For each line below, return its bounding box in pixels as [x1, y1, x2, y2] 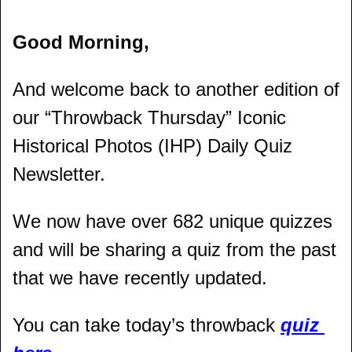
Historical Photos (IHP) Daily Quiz [13, 135, 292, 156]
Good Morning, [13, 31, 149, 53]
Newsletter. [13, 163, 105, 185]
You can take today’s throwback [13, 314, 280, 335]
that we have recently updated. [13, 267, 267, 288]
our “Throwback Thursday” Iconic [13, 107, 286, 128]
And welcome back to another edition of [13, 79, 339, 100]
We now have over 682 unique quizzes [13, 211, 332, 232]
